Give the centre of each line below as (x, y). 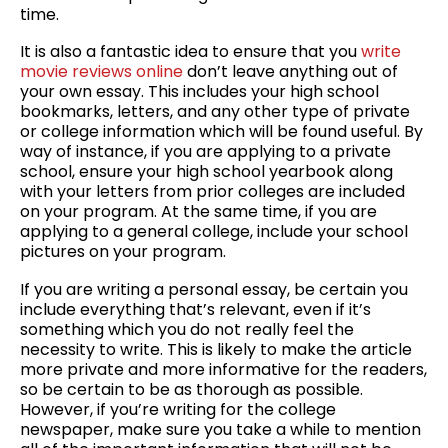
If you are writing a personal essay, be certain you (214, 290)
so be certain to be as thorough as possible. (191, 390)
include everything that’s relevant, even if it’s (195, 310)
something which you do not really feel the (187, 330)
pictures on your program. (123, 252)
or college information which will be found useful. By (221, 132)
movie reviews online (101, 72)
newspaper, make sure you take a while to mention (220, 430)
